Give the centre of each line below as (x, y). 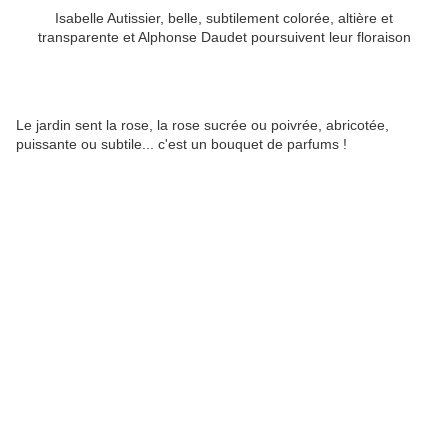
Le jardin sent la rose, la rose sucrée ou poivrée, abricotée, (202, 125)
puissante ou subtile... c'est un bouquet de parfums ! (181, 144)
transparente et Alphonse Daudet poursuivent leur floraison (224, 37)
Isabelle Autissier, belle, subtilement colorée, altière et (224, 18)
